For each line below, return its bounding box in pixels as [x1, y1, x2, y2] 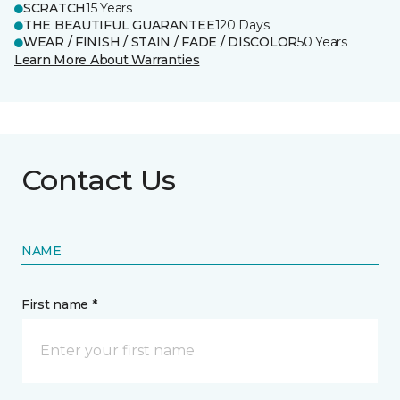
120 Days [214, 17, 270, 33]
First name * [21, 296, 97, 312]
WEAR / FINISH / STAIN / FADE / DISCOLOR [23, 34, 298, 50]
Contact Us [21, 162, 176, 197]
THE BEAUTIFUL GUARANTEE [23, 17, 215, 33]
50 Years [297, 34, 347, 50]
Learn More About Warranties [14, 52, 200, 68]
